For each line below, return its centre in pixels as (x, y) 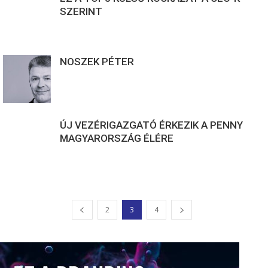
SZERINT (81, 11)
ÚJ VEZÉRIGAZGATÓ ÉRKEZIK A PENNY (151, 125)
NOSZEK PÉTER (97, 62)
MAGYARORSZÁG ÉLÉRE (117, 138)
